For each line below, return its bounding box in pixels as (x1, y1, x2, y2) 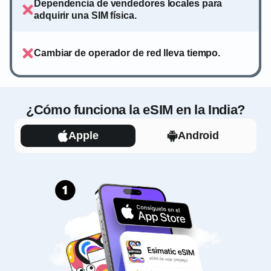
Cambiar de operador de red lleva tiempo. (34, 47, 221, 58)
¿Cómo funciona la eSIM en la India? (26, 102, 245, 117)
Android (178, 129, 219, 142)
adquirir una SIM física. (34, 10, 137, 21)
